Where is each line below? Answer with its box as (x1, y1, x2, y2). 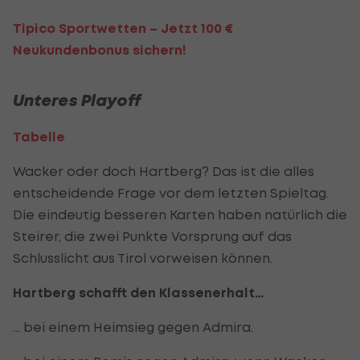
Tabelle (13, 128, 65, 145)
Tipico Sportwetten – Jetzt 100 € (13, 19, 233, 37)
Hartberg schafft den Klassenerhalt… (13, 284, 264, 301)
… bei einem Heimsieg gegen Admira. (13, 318, 253, 335)
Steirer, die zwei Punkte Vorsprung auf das (13, 227, 292, 244)
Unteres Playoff (13, 89, 141, 111)
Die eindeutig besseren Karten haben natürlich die (13, 206, 347, 223)
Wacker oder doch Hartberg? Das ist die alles (13, 162, 314, 179)
